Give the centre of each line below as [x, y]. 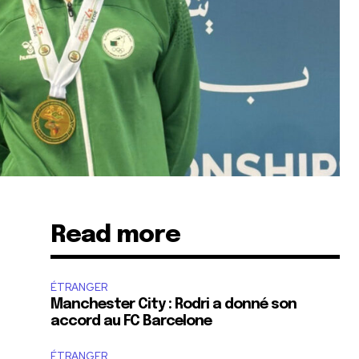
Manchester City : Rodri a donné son [174, 304]
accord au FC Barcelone [131, 321]
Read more [116, 235]
